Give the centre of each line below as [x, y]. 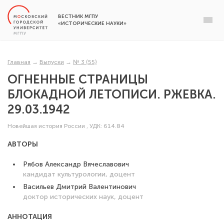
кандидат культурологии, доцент [79, 174]
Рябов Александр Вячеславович [76, 164]
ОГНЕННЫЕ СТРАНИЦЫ [78, 79]
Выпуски [52, 62]
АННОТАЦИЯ [30, 217]
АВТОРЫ [23, 144]
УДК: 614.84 [107, 126]
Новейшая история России [46, 126]
